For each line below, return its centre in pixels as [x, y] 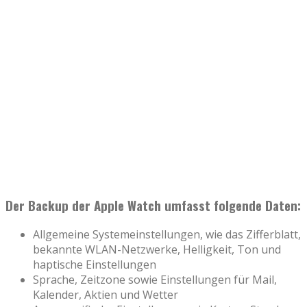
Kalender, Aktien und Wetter [106, 295]
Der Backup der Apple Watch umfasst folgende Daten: [153, 205]
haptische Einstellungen [95, 265]
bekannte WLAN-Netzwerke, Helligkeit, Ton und [157, 250]
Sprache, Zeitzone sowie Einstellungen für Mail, [155, 280]
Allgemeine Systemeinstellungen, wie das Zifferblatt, [167, 235]
